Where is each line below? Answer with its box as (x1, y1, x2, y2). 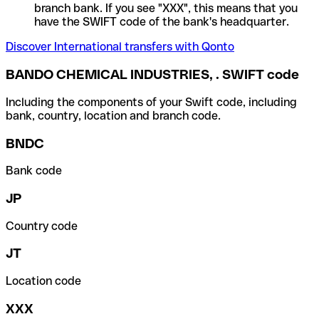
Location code (6, 274, 81, 288)
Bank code (6, 164, 62, 178)
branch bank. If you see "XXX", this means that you (34, 1, 298, 16)
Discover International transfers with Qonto (6, 40, 234, 54)
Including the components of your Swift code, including (6, 95, 297, 109)
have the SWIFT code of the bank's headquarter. (34, 15, 289, 29)
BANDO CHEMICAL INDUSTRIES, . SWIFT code (6, 67, 299, 83)
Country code (6, 219, 78, 233)
